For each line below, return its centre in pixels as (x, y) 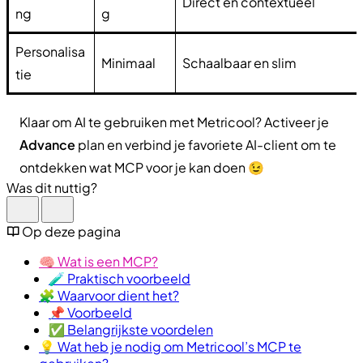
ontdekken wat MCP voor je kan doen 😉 (142, 167)
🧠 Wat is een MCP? (98, 261)
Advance (47, 144)
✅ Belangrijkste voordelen (131, 329)
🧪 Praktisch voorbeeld (120, 278)
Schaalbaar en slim (239, 62)
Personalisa (50, 51)
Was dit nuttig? (52, 187)
